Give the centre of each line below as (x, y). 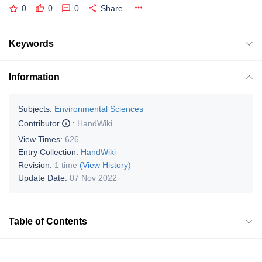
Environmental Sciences (99, 108)
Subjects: (35, 108)
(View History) (105, 165)
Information (34, 77)
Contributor (40, 123)
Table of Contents (48, 221)
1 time (66, 165)
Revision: (36, 165)
